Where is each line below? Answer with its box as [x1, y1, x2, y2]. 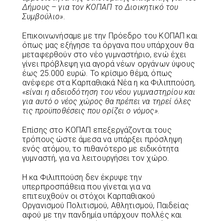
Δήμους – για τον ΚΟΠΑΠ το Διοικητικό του [22, 2, 179, 12]
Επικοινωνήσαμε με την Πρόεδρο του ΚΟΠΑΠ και [22, 31, 197, 40]
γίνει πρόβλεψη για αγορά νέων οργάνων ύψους [22, 59, 195, 69]
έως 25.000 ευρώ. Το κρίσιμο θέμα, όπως [22, 68, 173, 78]
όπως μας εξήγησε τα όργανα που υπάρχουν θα [22, 40, 194, 50]
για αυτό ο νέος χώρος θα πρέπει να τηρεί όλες [22, 96, 191, 106]
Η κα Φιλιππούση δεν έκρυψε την [22, 172, 142, 182]
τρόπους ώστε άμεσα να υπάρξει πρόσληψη [22, 134, 183, 144]
